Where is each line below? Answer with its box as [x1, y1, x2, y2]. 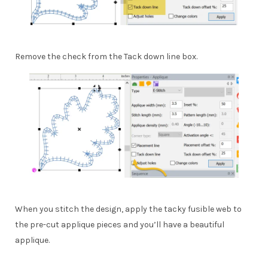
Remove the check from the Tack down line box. [15, 51, 197, 62]
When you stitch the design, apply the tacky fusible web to [15, 204, 242, 215]
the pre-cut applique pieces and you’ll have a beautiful [15, 220, 224, 230]
